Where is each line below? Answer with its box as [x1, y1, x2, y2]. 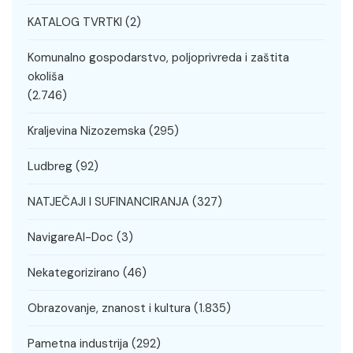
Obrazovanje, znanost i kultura [28, 300, 191, 317]
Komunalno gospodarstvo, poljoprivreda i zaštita [28, 50, 289, 66]
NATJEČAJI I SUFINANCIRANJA [28, 194, 189, 210]
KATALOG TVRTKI [28, 14, 122, 31]
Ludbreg [28, 158, 72, 175]
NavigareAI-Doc [28, 229, 113, 246]
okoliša [28, 69, 64, 85]
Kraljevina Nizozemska [28, 123, 146, 139]
